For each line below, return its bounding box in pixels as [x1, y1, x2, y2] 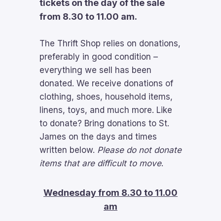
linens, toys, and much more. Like [39, 105, 172, 115]
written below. [39, 145, 97, 155]
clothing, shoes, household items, [39, 92, 173, 102]
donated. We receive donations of [39, 78, 173, 88]
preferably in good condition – [39, 52, 158, 62]
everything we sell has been [39, 65, 151, 75]
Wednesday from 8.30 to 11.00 [43, 187, 178, 198]
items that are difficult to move [39, 158, 161, 168]
